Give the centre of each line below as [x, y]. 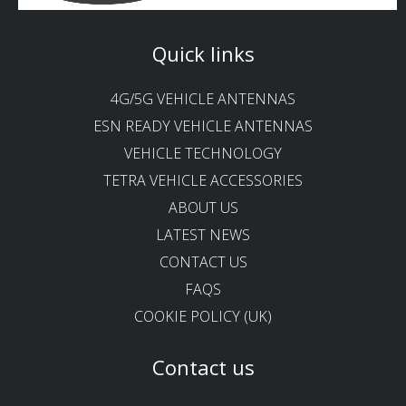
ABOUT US [203, 207]
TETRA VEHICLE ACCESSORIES [203, 180]
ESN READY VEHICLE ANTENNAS [203, 126]
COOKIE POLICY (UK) [203, 316]
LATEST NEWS [203, 234]
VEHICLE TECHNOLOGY [203, 153]
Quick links [203, 53]
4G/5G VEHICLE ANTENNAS [203, 98]
